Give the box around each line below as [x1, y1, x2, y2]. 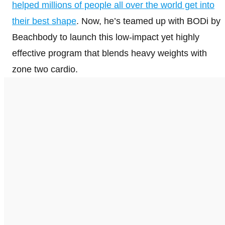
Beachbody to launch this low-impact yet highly [12, 32, 199, 42]
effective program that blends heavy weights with [12, 48, 207, 58]
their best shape [12, 16, 76, 26]
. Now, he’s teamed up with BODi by [76, 16, 220, 26]
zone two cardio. [12, 64, 78, 74]
